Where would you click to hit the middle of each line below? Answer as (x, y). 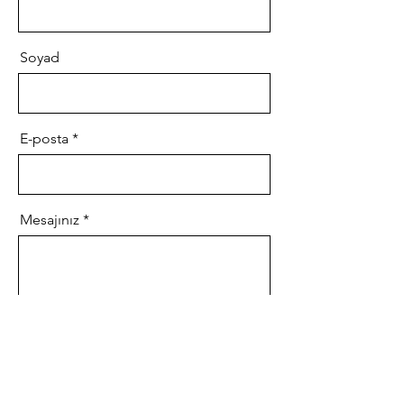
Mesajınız (50, 220)
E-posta (44, 138)
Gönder (90, 331)
